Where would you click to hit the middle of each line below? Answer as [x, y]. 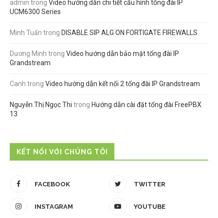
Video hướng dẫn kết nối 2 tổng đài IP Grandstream [123, 84]
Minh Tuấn [26, 33]
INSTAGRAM [54, 207]
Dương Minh [28, 54]
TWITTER [150, 184]
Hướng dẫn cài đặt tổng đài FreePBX [146, 105]
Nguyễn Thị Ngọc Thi [41, 105]
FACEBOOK [52, 184]
